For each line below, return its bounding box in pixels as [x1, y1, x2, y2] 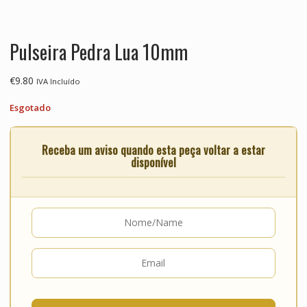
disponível [130, 153, 176, 171]
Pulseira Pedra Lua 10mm [9, 37, 188, 66]
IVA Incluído [36, 75, 80, 86]
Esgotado [9, 101, 51, 114]
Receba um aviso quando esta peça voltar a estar [41, 140, 265, 158]
